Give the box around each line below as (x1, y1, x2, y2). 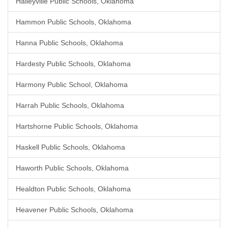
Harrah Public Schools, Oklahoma (16, 101, 124, 109)
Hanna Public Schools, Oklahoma (16, 39, 123, 47)
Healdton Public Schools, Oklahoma (16, 185, 131, 193)
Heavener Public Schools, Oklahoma (16, 206, 133, 214)
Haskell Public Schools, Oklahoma (16, 143, 125, 151)
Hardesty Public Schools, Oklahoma (16, 60, 131, 68)
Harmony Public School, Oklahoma (16, 80, 128, 89)
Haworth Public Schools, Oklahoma (16, 164, 129, 172)
